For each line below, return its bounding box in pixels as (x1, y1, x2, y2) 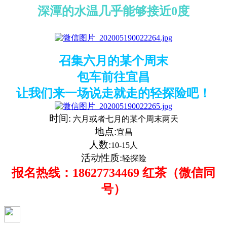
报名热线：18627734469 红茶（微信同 (12, 166, 215, 179)
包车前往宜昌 (77, 70, 150, 84)
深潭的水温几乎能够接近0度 (37, 4, 190, 18)
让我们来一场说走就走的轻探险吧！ (16, 86, 211, 100)
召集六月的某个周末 (59, 54, 168, 67)
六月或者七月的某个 (70, 114, 146, 123)
